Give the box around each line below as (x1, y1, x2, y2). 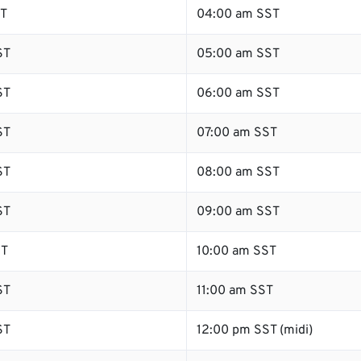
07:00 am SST (197, 125, 277, 141)
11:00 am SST (197, 283, 273, 299)
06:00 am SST (197, 85, 280, 102)
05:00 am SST (197, 46, 280, 62)
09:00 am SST (197, 204, 280, 220)
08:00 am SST (197, 164, 280, 180)
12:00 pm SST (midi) (197, 322, 313, 338)
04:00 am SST (197, 6, 280, 23)
